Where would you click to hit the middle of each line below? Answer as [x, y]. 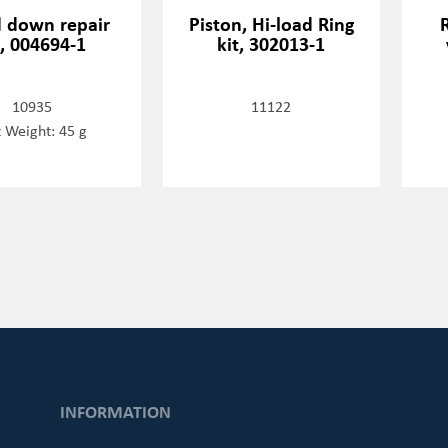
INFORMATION [115, 411]
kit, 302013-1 [271, 43]
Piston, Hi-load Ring [271, 23]
